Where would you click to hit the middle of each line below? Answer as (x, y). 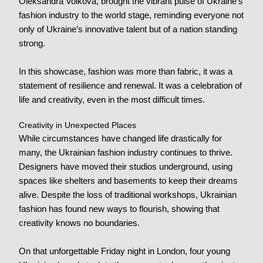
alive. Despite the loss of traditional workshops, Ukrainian (127, 194)
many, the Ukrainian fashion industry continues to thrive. (125, 152)
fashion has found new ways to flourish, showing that (119, 208)
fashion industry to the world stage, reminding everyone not (131, 15)
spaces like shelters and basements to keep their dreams (128, 180)
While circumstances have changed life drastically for (120, 138)
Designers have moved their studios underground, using (125, 166)
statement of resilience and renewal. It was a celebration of (130, 85)
